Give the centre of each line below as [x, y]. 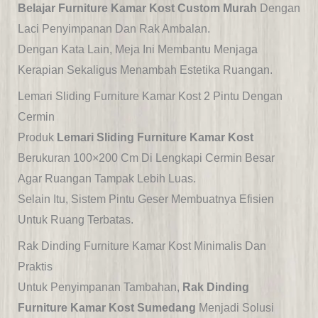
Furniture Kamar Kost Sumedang [106, 308]
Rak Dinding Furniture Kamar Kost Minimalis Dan [142, 246]
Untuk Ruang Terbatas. [75, 220]
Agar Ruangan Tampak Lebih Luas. [106, 179]
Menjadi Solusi [235, 308]
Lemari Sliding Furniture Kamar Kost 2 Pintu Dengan [150, 97]
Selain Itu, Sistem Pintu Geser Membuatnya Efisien [146, 199]
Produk [37, 138]
